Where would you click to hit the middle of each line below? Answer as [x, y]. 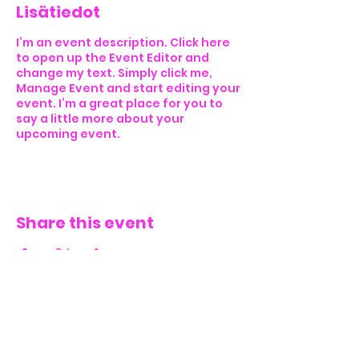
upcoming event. [68, 134]
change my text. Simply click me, [114, 73]
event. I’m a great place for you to [119, 103]
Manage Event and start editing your [128, 88]
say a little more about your [100, 119]
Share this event [85, 223]
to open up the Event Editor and [113, 58]
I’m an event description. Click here [123, 42]
